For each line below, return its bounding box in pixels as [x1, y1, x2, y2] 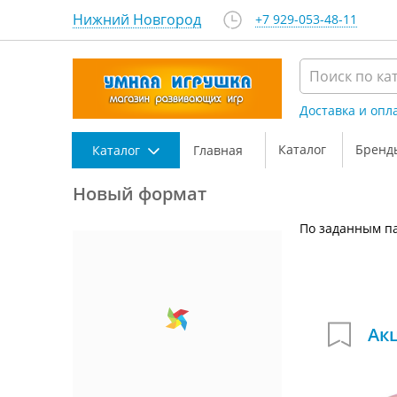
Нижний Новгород [73, 10, 201, 29]
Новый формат [73, 182, 206, 206]
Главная [193, 141, 243, 159]
